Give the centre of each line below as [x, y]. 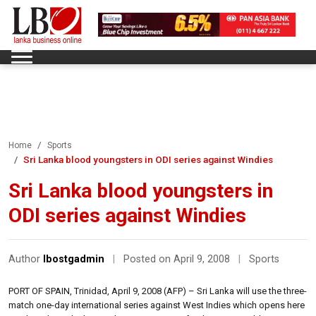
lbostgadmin [74, 259]
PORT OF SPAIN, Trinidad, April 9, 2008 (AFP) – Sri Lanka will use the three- [158, 291]
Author [26, 259]
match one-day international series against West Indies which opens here [157, 305]
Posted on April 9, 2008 [178, 259]
